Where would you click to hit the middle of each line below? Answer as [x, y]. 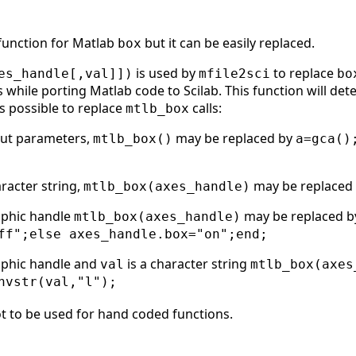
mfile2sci [234, 73]
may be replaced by [234, 138]
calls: [205, 108]
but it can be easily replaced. [228, 43]
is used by [166, 73]
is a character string [187, 263]
